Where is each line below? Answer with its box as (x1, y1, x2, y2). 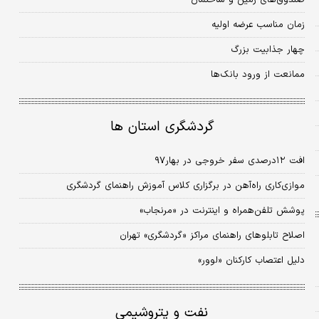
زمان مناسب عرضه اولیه (211, 18, 305, 33)
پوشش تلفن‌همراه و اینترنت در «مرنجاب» (139, 204, 305, 219)
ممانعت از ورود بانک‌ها (210, 68, 305, 83)
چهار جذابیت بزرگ (230, 43, 305, 58)
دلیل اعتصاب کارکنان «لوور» (197, 253, 305, 268)
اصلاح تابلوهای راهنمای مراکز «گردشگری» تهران (119, 229, 305, 244)
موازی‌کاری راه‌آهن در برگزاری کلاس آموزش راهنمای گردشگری (66, 179, 305, 194)
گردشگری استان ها (110, 117, 214, 138)
